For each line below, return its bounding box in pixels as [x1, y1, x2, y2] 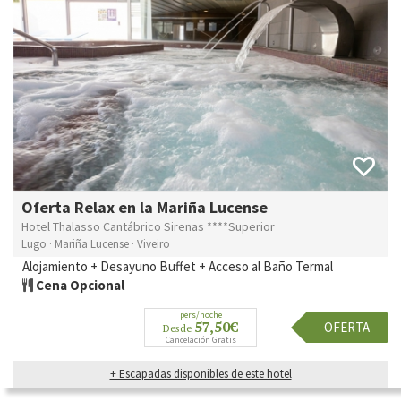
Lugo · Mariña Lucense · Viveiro [21, 235, 170, 252]
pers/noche [179, 308, 222, 320]
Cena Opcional [33, 276, 124, 294]
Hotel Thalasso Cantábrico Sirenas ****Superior [21, 218, 275, 235]
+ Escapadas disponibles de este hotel [109, 365, 292, 381]
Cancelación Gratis [165, 333, 236, 346]
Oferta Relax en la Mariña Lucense [21, 196, 268, 218]
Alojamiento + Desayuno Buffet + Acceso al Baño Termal [22, 257, 333, 275]
